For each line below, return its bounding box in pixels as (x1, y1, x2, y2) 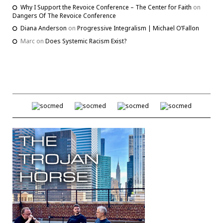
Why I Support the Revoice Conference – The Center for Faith (20, 2, 192, 11)
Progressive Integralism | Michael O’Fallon (77, 23, 199, 32)
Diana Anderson (20, 23, 67, 32)
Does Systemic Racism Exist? (45, 36, 126, 45)
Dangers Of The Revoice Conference (12, 11, 116, 20)
